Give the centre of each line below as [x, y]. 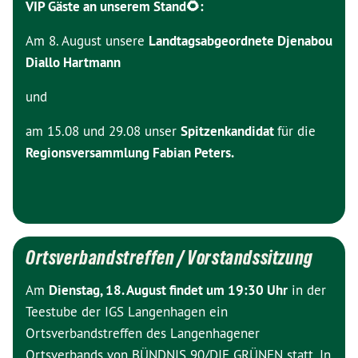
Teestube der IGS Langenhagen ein [127, 312]
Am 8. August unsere [87, 41]
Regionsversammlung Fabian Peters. [130, 153]
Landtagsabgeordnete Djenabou [241, 41]
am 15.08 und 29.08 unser [103, 131]
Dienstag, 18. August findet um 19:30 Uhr [168, 290]
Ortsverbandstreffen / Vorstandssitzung [169, 258]
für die [296, 131]
